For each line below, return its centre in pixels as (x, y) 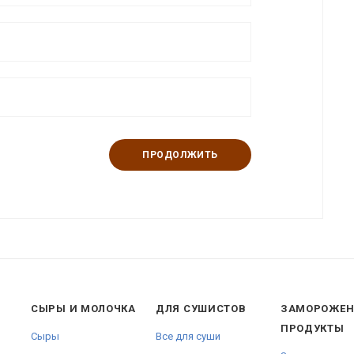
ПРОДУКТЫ (312, 328)
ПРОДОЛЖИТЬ (180, 155)
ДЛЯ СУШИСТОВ (201, 309)
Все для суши (188, 336)
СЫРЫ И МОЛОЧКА (83, 309)
